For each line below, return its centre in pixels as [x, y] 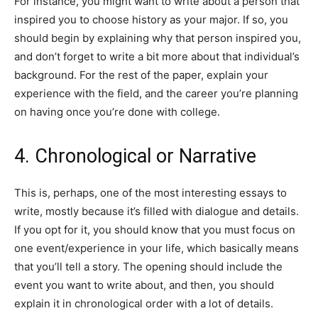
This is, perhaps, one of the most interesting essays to [150, 192]
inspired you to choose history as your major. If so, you [151, 19]
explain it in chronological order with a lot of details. [144, 303]
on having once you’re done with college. [117, 111]
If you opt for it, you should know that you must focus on [155, 229]
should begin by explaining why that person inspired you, [158, 38]
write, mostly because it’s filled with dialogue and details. [157, 211]
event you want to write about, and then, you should [144, 285]
